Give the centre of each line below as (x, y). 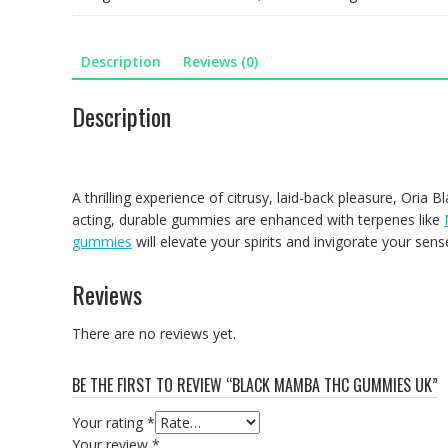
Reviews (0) (220, 62)
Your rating (109, 422)
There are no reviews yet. (154, 333)
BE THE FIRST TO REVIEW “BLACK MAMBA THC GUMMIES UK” (255, 384)
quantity (97, 27)
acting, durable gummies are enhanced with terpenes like (258, 219)
